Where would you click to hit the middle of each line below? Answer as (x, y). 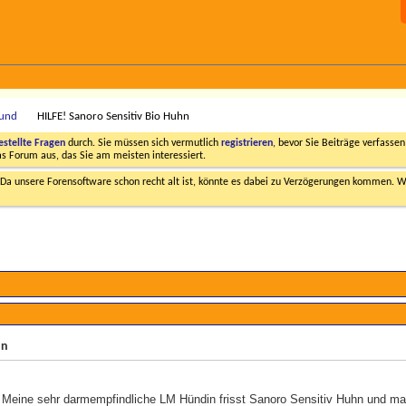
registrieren (247, 143)
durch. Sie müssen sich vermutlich (143, 143)
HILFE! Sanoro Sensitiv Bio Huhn (113, 116)
